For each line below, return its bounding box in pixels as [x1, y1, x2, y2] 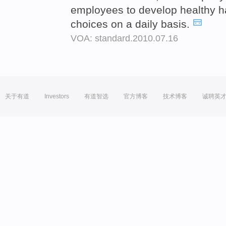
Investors [44, 92, 69, 100]
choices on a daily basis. [71, 18, 193, 30]
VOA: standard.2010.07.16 [71, 33, 178, 44]
